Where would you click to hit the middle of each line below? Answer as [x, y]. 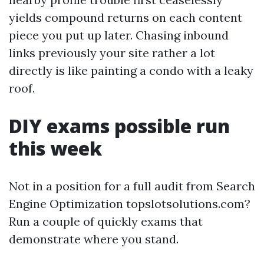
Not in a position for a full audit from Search [132, 186]
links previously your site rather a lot [112, 53]
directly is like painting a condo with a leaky [131, 70]
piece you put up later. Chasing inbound [119, 35]
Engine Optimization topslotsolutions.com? [130, 204]
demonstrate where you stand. [94, 239]
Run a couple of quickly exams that [106, 221]
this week [55, 148]
